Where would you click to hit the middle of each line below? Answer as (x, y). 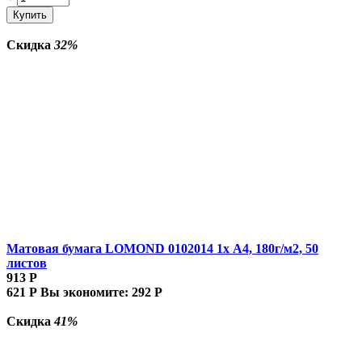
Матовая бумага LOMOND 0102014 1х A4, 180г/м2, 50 (162, 248)
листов (27, 263)
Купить (30, 15)
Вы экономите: (86, 292)
